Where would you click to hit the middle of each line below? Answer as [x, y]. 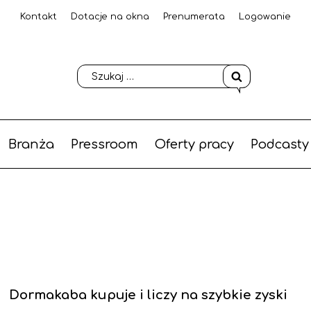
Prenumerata [194, 17]
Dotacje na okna [110, 17]
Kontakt [39, 17]
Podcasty [279, 144]
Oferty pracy [194, 144]
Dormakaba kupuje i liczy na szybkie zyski [148, 295]
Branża [31, 144]
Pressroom [104, 144]
